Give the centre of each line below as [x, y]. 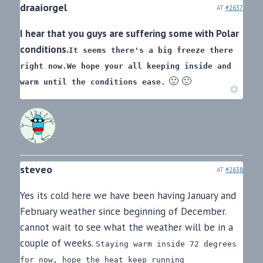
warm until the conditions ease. [93, 82]
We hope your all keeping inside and [149, 66]
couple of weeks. [58, 243]
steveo [36, 170]
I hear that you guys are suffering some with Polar [129, 34]
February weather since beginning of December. [123, 212]
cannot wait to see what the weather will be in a [127, 227]
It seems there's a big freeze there [151, 50]
